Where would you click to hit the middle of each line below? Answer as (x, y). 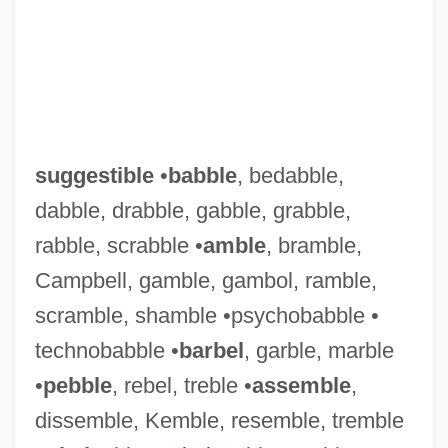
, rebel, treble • (181, 385)
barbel (211, 350)
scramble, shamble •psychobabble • (206, 315)
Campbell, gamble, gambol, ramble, (205, 280)
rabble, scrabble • (118, 245)
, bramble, (313, 245)
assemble (301, 385)
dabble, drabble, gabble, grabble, (192, 210)
